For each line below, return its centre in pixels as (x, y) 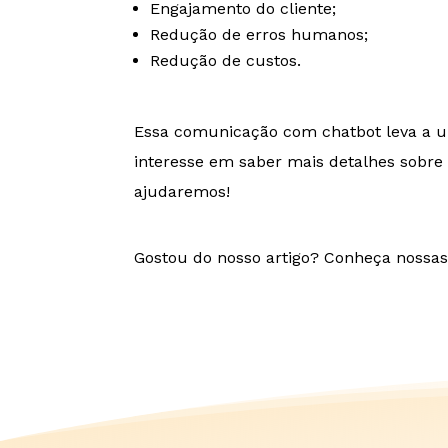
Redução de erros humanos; (259, 34)
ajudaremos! (182, 191)
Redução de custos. (226, 60)
